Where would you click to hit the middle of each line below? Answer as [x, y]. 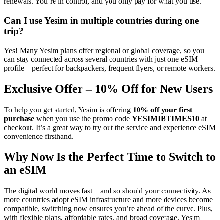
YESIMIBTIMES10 [165, 118]
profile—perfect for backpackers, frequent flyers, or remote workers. [110, 68]
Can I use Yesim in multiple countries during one [101, 21]
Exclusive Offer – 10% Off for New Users [108, 89]
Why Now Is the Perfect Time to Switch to [110, 157]
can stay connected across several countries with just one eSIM [101, 59]
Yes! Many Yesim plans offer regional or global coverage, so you [104, 50]
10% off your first [162, 110]
